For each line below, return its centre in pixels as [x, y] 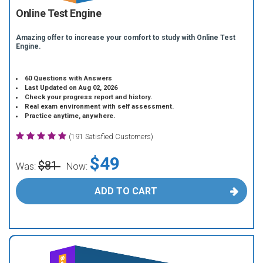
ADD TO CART [126, 191]
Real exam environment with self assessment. [100, 107]
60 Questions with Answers [69, 78]
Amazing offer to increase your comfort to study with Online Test [126, 38]
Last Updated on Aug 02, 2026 [71, 88]
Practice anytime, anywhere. [70, 116]
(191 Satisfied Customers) [111, 136]
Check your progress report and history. [89, 97]
